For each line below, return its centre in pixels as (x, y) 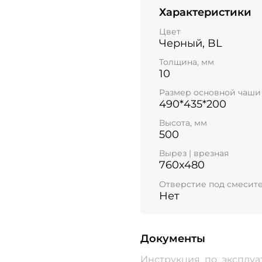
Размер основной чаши (210, 93)
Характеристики (205, 12)
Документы (173, 238)
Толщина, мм (187, 62)
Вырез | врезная (194, 154)
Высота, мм (183, 123)
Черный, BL (191, 43)
